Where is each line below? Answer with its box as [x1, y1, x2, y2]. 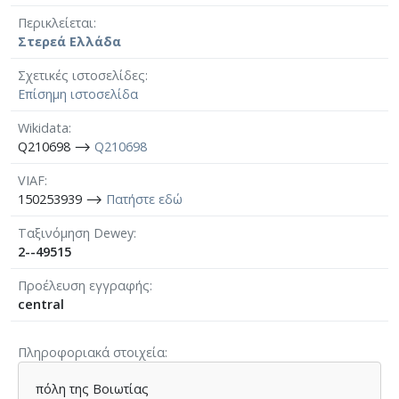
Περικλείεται [18, 13, 94, 31]
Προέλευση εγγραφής [18, 276, 150, 294]
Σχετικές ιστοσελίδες [18, 66, 145, 84]
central [18, 295, 64, 313]
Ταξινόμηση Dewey [18, 224, 134, 241]
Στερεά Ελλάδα [18, 32, 121, 50]
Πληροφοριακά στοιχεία [18, 343, 165, 361]
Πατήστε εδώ [106, 190, 183, 208]
